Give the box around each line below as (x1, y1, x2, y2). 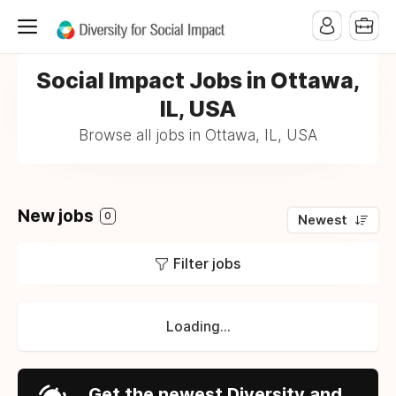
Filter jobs (173, 255, 240, 272)
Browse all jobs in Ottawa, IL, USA (79, 126, 317, 144)
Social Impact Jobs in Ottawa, (35, 67, 361, 94)
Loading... (165, 318, 231, 335)
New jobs (18, 206, 97, 226)
